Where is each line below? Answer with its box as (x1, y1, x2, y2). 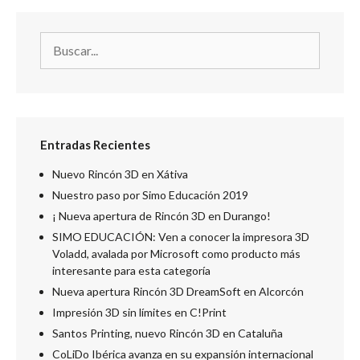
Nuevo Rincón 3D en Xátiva (52, 166, 188, 181)
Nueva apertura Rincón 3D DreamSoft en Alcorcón (52, 284, 304, 298)
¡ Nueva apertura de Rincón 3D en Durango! (52, 208, 271, 223)
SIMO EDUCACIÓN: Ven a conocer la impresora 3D (52, 229, 309, 243)
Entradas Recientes (40, 137, 150, 152)
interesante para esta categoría (52, 263, 211, 277)
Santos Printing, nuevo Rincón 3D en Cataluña (52, 325, 283, 340)
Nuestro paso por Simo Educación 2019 (52, 187, 248, 202)
